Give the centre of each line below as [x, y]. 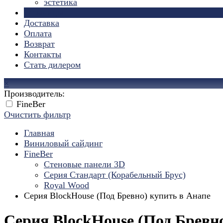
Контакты [43, 54]
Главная [39, 133]
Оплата [38, 33]
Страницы [44, 12]
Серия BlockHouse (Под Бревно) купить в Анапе [117, 196]
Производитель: [34, 94]
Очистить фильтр [37, 114]
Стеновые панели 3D [84, 164]
